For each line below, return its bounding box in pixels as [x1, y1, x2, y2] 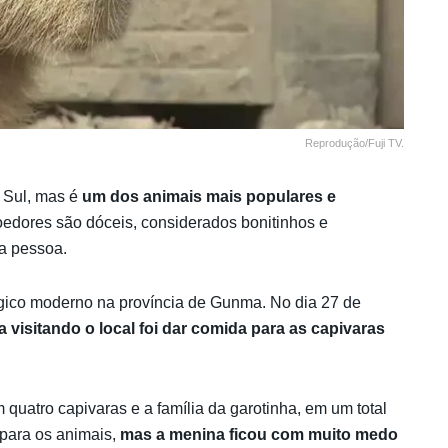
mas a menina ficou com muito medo [120, 425, 398, 443]
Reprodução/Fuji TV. [305, 136, 404, 149]
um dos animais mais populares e [82, 187, 336, 205]
